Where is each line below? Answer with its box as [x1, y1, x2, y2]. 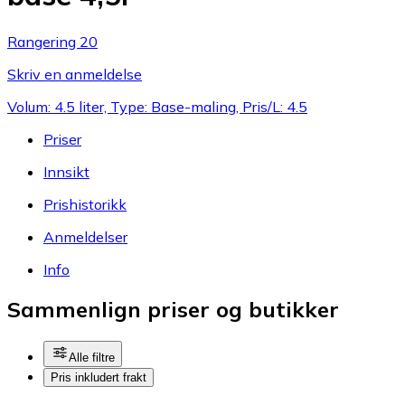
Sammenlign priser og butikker [7, 296, 339, 324]
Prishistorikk [43, 194, 127, 213]
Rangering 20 [7, 32, 98, 51]
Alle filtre [69, 351, 115, 365]
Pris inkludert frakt [51, 371, 146, 385]
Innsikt [43, 162, 89, 181]
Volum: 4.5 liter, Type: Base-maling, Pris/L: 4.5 [7, 97, 307, 116]
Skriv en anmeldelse [7, 64, 142, 83]
